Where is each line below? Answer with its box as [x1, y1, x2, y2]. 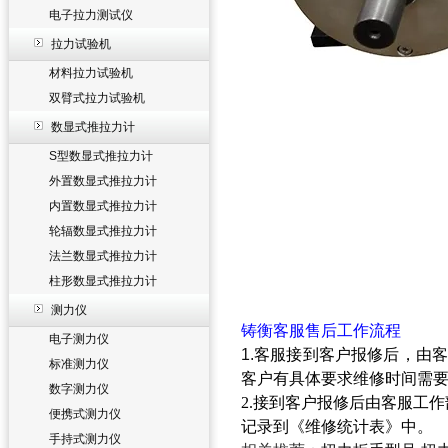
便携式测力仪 [49, 407, 121, 421]
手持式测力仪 [49, 432, 121, 446]
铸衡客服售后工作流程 [241, 322, 401, 339]
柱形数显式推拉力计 [49, 274, 157, 288]
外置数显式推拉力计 [49, 174, 157, 188]
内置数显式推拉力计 [49, 199, 157, 213]
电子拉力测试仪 [49, 8, 133, 22]
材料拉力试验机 [49, 66, 133, 80]
